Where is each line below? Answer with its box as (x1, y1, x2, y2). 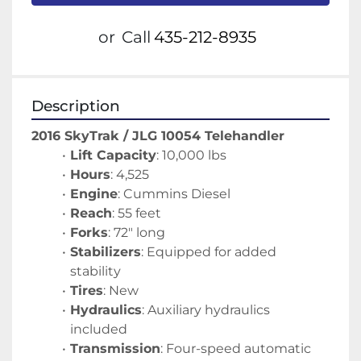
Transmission (69, 341, 160, 357)
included (70, 322, 127, 338)
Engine (69, 186, 118, 202)
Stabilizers (69, 244, 141, 260)
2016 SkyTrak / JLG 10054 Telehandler (31, 128, 284, 144)
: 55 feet (111, 205, 161, 222)
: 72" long (107, 225, 165, 241)
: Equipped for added (140, 244, 276, 260)
